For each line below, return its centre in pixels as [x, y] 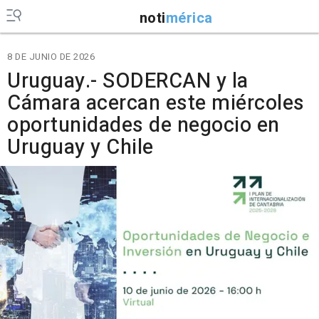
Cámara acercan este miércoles [156, 103]
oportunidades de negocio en [143, 125]
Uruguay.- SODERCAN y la [128, 81]
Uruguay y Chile [80, 147]
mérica [189, 18]
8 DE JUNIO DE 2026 [51, 57]
